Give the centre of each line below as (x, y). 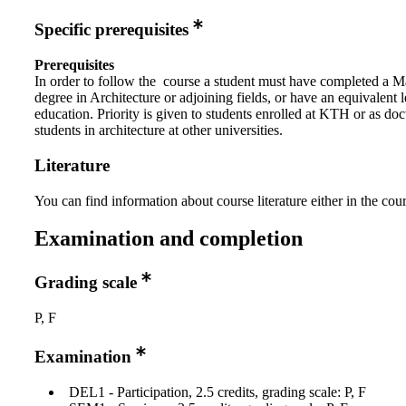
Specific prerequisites (111, 30)
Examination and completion (169, 239)
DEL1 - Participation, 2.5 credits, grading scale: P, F (217, 391)
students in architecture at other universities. (159, 130)
